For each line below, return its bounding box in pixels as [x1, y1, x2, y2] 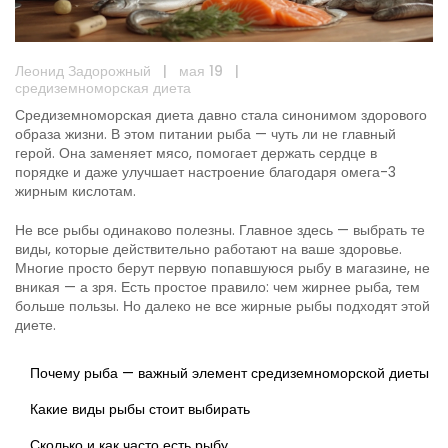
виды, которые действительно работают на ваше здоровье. [15, 239, 402, 260]
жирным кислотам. [15, 181, 136, 202]
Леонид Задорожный [15, 61, 151, 82]
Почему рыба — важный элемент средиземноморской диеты [30, 363, 429, 384]
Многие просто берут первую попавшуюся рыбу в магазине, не [15, 258, 430, 279]
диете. [15, 315, 56, 336]
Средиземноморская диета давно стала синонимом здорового [15, 105, 427, 126]
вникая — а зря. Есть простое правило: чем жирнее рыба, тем [15, 277, 420, 298]
